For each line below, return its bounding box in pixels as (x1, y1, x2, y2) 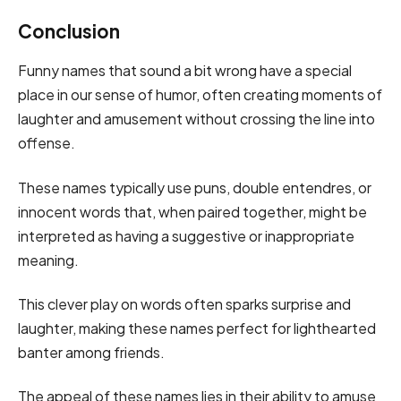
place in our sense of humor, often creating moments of (18, 85, 382, 105)
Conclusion (18, 20, 120, 43)
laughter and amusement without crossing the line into (18, 109, 375, 129)
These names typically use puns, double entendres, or (18, 177, 371, 197)
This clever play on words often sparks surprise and (18, 294, 351, 313)
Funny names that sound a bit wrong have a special (18, 61, 352, 81)
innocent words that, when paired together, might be (18, 201, 367, 221)
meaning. (18, 250, 81, 269)
